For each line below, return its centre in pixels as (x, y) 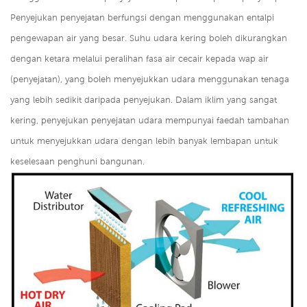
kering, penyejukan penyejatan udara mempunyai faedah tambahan (150, 121)
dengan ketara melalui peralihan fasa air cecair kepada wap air (139, 59)
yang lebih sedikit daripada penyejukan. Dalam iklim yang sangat (144, 100)
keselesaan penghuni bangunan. (77, 162)
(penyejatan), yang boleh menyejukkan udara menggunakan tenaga (150, 79)
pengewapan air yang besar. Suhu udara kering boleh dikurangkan (149, 38)
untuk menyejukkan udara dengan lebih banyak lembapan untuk (144, 141)
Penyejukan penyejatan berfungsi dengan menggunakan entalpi (142, 18)
